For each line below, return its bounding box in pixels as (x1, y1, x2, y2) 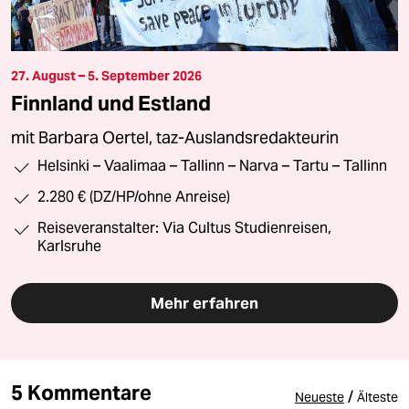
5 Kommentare (11, 379, 152, 405)
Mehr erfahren (150, 292, 259, 313)
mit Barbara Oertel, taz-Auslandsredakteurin (11, 127, 339, 148)
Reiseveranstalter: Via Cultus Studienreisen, (37, 218, 331, 236)
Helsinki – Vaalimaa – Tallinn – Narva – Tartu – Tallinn (37, 156, 387, 174)
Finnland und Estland (11, 89, 212, 116)
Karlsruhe (37, 236, 101, 255)
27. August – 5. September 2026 (11, 67, 202, 84)
